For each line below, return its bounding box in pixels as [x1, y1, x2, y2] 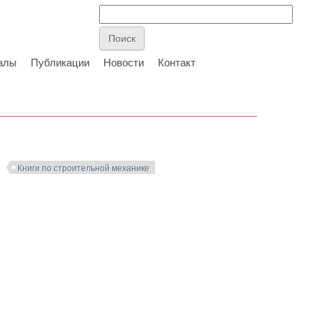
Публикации [31, 57, 89, 68]
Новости [103, 57, 144, 68]
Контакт [158, 57, 196, 68]
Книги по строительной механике [17, 163, 150, 173]
